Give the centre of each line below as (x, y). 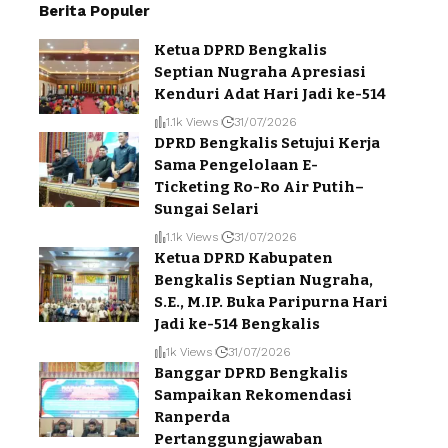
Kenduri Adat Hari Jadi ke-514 (270, 94)
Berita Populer (94, 11)
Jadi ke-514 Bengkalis (237, 324)
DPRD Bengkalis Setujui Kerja (267, 143)
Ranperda (192, 417)
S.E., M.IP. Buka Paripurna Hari (271, 302)
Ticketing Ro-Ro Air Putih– (259, 187)
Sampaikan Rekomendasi (253, 395)
